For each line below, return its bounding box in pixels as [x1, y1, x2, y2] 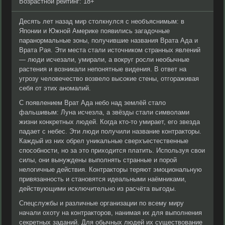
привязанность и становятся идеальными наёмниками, [19, 175, 186, 183]
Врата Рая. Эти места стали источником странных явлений [19, 46, 200, 54]
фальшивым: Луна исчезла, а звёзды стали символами [19, 108, 189, 116]
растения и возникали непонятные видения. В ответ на [19, 65, 186, 73]
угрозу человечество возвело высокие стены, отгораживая [19, 75, 199, 82]
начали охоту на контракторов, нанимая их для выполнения [19, 209, 202, 216]
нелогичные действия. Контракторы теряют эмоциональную [19, 166, 202, 173]
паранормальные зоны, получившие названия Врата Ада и [19, 37, 198, 44]
